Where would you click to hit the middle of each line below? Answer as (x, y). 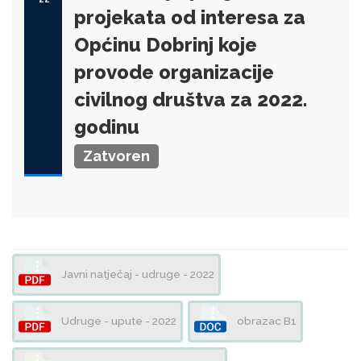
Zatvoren (116, 156)
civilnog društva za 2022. (191, 100)
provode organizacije (174, 72)
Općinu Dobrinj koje (166, 45)
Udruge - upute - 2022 (118, 320)
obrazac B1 (266, 320)
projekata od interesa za (190, 17)
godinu (107, 127)
